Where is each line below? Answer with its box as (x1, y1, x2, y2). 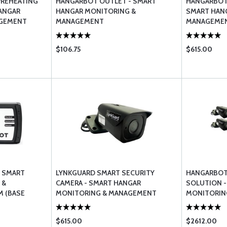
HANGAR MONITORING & (56, 7, 136, 16)
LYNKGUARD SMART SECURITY (56, 168, 155, 177)
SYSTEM (56, 199, 84, 208)
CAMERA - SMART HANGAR (56, 178, 141, 187)
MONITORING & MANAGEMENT (56, 188, 157, 198)
